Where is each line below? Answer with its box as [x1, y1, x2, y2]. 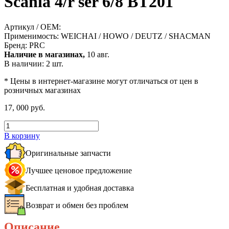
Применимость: [4, 31, 61, 40]
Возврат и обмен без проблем [25, 200, 128, 210]
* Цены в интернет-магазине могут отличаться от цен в [4, 76, 198, 85]
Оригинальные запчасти [25, 148, 111, 157]
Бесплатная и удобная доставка [25, 183, 134, 192]
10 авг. [85, 50, 109, 59]
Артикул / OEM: [4, 22, 61, 31]
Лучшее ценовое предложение [25, 166, 132, 175]
